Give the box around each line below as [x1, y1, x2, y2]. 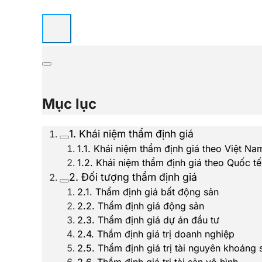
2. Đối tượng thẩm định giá [69, 171, 200, 183]
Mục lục [42, 95, 96, 112]
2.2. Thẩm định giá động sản [77, 200, 204, 212]
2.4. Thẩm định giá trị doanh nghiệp [77, 228, 235, 240]
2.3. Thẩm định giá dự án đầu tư [77, 214, 219, 226]
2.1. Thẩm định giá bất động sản [77, 186, 219, 198]
